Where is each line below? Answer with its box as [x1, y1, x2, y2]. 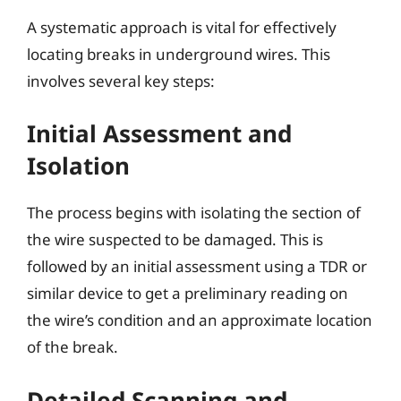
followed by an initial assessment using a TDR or [27, 256, 367, 277]
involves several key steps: [27, 70, 215, 91]
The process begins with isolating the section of [27, 202, 361, 223]
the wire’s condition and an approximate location [27, 310, 372, 330]
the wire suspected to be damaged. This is [27, 229, 323, 250]
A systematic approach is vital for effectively [27, 16, 337, 38]
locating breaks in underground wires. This [27, 43, 330, 64]
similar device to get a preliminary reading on [27, 283, 348, 303]
